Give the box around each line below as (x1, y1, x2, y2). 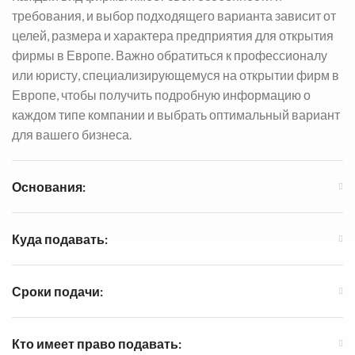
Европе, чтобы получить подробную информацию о (12, 86, 311, 102)
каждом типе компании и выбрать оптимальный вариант (12, 106, 340, 122)
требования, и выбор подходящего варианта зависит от (12, 7, 336, 23)
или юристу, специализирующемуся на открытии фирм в (12, 67, 339, 82)
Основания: (12, 178, 86, 194)
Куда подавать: (12, 231, 108, 246)
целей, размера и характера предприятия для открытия (12, 27, 334, 43)
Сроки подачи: (12, 283, 103, 299)
